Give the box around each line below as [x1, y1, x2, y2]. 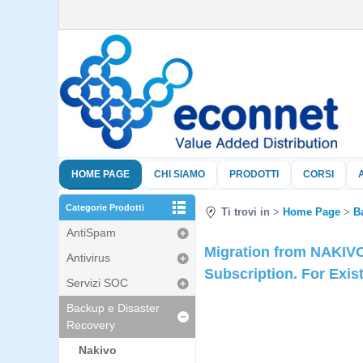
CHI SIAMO [154, 169, 205, 180]
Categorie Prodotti [66, 203, 144, 212]
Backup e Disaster [66, 301, 160, 314]
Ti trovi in [221, 206, 270, 218]
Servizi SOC [66, 276, 128, 289]
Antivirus [66, 251, 110, 264]
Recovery [66, 318, 115, 331]
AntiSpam [66, 226, 116, 239]
